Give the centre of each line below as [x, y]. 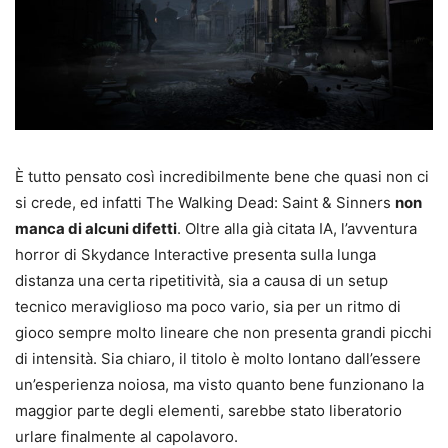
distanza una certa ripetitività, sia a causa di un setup [201, 281]
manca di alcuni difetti [96, 229]
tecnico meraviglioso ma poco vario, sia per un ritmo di [208, 307]
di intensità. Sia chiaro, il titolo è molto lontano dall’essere [218, 359]
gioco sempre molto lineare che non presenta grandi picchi [223, 333]
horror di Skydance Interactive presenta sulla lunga [195, 255]
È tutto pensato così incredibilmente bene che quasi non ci [222, 177]
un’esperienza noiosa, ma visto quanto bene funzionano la [219, 385]
